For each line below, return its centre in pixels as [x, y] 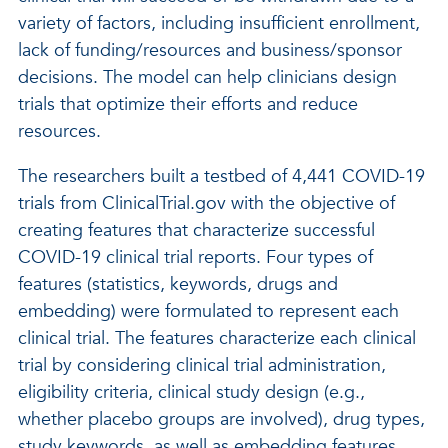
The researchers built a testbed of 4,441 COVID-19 [221, 176]
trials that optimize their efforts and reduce [188, 104]
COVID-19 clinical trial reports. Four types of [195, 257]
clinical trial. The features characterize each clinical [217, 338]
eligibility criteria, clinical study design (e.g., [191, 392]
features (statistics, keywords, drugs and [178, 284]
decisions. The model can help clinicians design [207, 77]
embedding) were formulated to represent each [208, 311]
